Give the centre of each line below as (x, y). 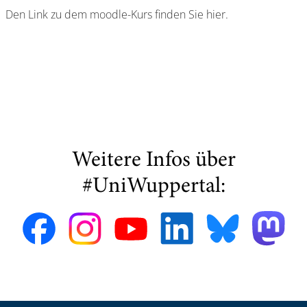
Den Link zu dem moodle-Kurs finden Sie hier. (117, 14)
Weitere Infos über (153, 161)
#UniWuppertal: (153, 187)
